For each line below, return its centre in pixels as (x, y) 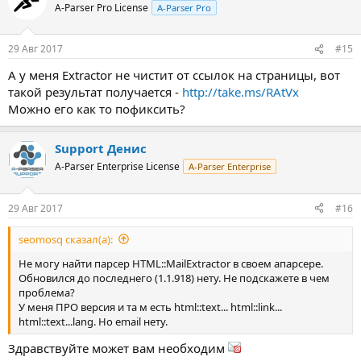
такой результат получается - (95, 92)
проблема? (47, 292)
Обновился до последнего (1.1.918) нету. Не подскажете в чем (174, 278)
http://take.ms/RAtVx (241, 92)
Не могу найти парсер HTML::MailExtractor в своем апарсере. (171, 263)
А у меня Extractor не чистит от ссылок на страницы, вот (174, 75)
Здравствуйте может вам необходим (118, 348)
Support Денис (101, 148)
